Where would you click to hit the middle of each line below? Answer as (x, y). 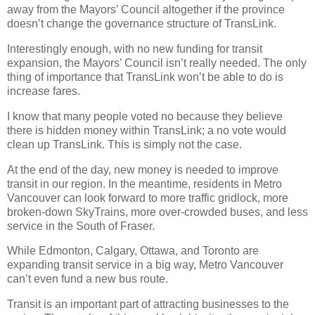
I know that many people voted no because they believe (145, 116)
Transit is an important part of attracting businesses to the (148, 304)
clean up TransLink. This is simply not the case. (124, 144)
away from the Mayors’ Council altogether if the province (146, 10)
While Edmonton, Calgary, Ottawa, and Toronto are (133, 251)
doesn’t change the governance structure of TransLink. (142, 24)
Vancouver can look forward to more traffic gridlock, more (148, 198)
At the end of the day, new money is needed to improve (143, 169)
